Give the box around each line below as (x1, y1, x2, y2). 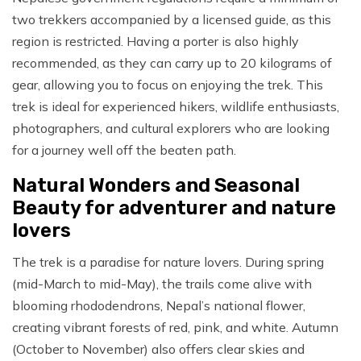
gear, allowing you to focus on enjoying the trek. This (12, 77, 323, 93)
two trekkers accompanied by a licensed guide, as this (12, 11, 331, 28)
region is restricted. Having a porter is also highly (12, 33, 299, 50)
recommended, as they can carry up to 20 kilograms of (12, 55, 332, 72)
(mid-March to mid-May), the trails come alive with (12, 276, 312, 293)
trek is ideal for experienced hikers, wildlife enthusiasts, (12, 98, 339, 115)
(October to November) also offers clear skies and (12, 341, 305, 358)
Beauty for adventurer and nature (12, 197, 336, 220)
